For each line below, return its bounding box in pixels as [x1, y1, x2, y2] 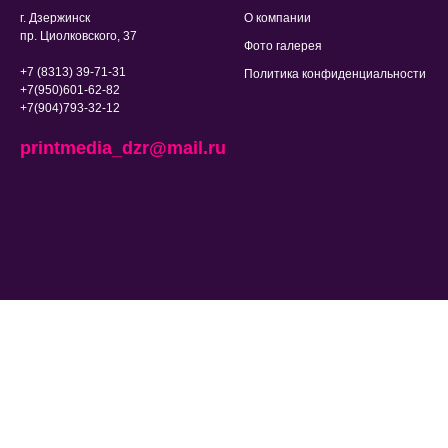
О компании [244, 11, 311, 26]
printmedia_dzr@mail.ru [20, 138, 226, 159]
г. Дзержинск [20, 11, 90, 26]
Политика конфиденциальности [244, 67, 426, 82]
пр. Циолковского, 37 [20, 29, 137, 44]
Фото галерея [244, 39, 322, 54]
